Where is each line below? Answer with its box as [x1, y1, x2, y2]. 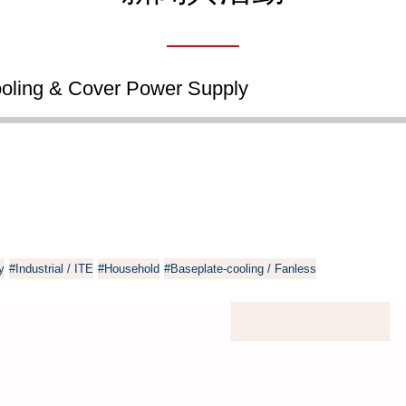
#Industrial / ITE [9, 262, 93, 275]
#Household [98, 262, 159, 275]
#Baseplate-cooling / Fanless [164, 262, 316, 275]
